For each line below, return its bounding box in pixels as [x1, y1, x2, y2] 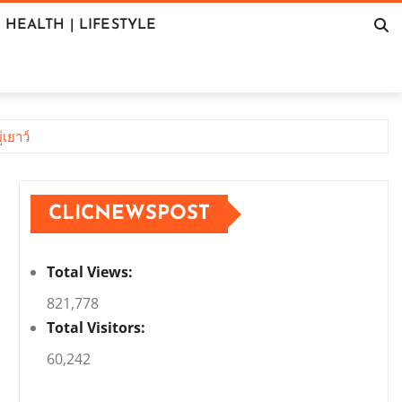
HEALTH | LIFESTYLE [4, 18, 157, 33]
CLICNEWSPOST [48, 204, 210, 225]
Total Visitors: [47, 318, 149, 338]
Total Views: [47, 262, 136, 283]
